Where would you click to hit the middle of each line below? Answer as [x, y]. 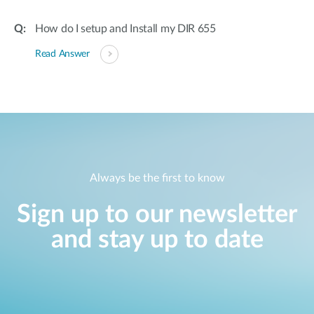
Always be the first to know [157, 178]
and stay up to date [157, 240]
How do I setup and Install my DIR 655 [125, 29]
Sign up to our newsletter [157, 215]
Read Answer [62, 54]
